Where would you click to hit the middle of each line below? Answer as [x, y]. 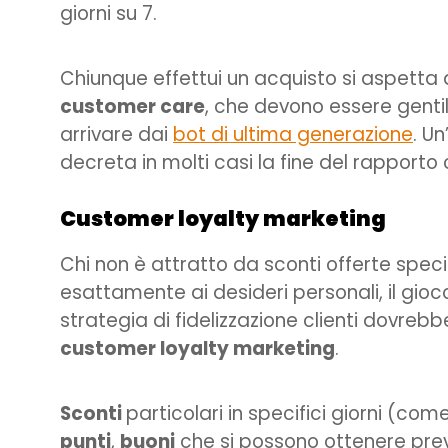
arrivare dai [116, 135]
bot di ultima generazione [293, 135]
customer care [132, 107]
